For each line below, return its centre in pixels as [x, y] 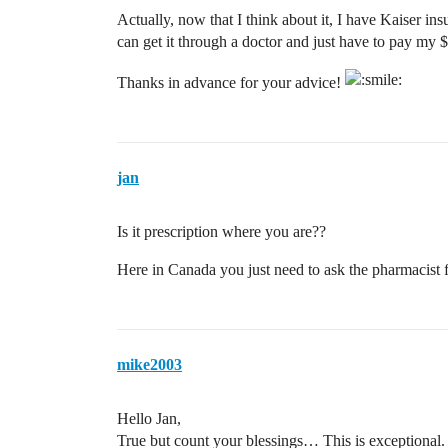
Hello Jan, [149, 418]
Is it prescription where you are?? [221, 231]
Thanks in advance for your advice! [231, 82]
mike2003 [149, 364]
